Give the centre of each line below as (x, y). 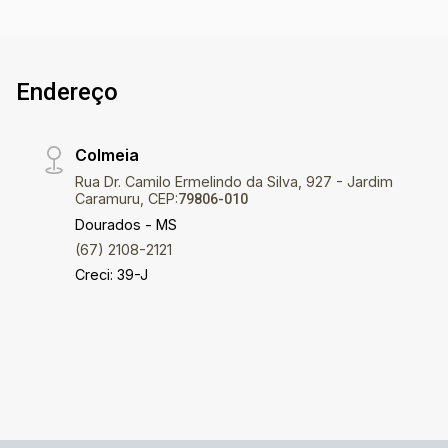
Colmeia (107, 155)
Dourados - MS (126, 225)
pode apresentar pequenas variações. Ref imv (211, 14)
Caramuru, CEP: (127, 199)
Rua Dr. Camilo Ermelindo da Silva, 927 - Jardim (234, 182)
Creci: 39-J (112, 275)
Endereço (67, 92)
